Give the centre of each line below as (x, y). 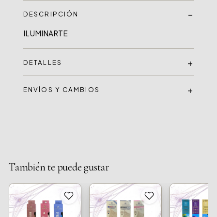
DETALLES (43, 62)
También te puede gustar (59, 167)
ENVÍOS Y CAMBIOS (62, 89)
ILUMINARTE (46, 33)
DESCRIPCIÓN (51, 14)
